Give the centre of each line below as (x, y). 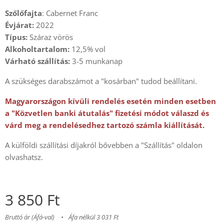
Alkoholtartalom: (37, 49)
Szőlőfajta (23, 13)
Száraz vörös (51, 37)
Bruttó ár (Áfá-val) (30, 217)
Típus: (17, 37)
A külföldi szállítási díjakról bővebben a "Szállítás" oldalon (104, 145)
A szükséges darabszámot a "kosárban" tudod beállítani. (101, 81)
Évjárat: (19, 25)
